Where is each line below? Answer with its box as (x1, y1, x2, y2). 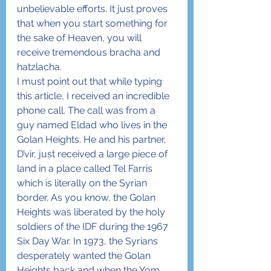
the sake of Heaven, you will (17, 32, 144, 44)
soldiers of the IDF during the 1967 (17, 221, 171, 232)
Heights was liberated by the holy (17, 206, 168, 218)
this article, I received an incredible (17, 90, 172, 102)
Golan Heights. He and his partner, (17, 134, 169, 145)
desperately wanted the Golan (17, 250, 153, 261)
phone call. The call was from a (17, 105, 158, 116)
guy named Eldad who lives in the (17, 119, 169, 131)
